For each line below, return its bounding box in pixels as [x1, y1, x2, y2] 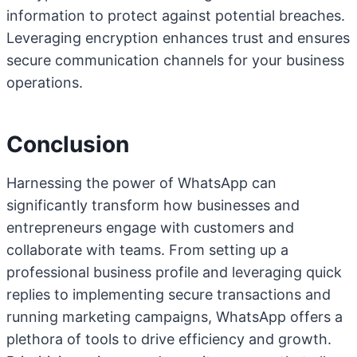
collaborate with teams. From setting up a [6, 241, 288, 258]
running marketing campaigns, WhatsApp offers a [6, 308, 343, 325]
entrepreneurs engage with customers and [6, 219, 294, 236]
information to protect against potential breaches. [6, 7, 345, 24]
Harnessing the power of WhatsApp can [6, 175, 277, 191]
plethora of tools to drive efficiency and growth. [6, 331, 331, 347]
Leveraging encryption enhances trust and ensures [6, 29, 350, 46]
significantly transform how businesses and [6, 197, 300, 214]
